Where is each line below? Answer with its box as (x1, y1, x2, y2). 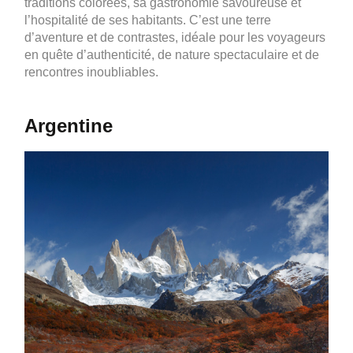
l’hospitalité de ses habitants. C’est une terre (24, 13, 272, 27)
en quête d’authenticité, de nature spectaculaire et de (24, 48, 320, 61)
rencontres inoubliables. (24, 65, 159, 79)
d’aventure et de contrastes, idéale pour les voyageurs (24, 31, 326, 44)
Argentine (24, 115, 113, 136)
